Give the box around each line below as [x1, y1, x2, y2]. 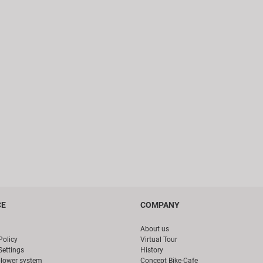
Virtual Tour [140, 235, 177, 244]
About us [140, 225, 169, 234]
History [140, 246, 163, 255]
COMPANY [140, 200, 180, 210]
